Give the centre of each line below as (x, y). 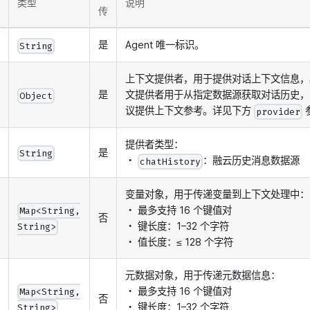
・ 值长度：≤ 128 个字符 (179, 242)
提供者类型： (154, 145)
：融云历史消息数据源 (252, 161)
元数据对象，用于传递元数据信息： (203, 275)
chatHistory (171, 161)
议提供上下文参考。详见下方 (190, 111)
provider (279, 111)
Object (36, 95)
